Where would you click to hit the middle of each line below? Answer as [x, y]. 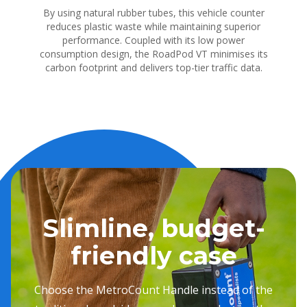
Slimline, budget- [153, 229]
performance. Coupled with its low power [153, 40]
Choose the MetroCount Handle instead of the [153, 290]
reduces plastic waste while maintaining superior [153, 26]
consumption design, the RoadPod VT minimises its [153, 54]
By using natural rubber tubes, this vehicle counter [153, 13]
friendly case [153, 256]
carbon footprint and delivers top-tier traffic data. [153, 67]
